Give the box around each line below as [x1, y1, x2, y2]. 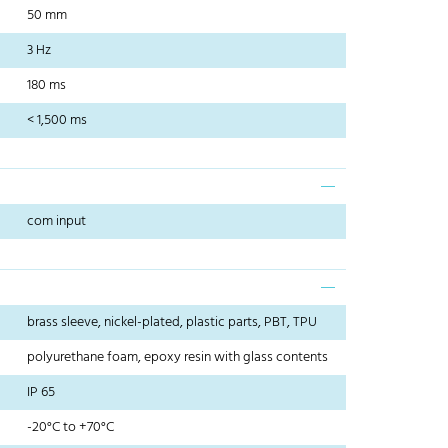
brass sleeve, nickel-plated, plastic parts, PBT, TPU [27, 311, 318, 335]
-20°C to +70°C [27, 416, 115, 440]
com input [27, 210, 87, 234]
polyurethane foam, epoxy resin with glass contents [27, 346, 329, 370]
